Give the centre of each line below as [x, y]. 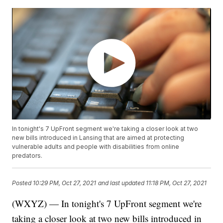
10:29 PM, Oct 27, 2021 [65, 183]
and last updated [121, 183]
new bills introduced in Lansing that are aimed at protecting [98, 138]
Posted [23, 183]
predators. [27, 156]
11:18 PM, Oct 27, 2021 [176, 183]
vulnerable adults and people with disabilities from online [96, 147]
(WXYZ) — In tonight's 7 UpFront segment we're [107, 204]
